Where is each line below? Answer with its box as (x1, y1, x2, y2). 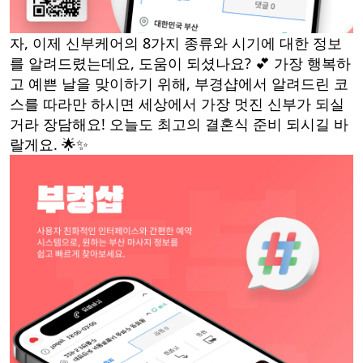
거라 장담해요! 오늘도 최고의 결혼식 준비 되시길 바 (10, 113, 348, 134)
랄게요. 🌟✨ (10, 134, 88, 154)
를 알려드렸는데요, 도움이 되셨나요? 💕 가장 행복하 (10, 53, 351, 73)
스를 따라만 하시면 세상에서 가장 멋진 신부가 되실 (10, 93, 344, 113)
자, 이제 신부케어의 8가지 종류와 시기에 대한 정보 (10, 32, 342, 53)
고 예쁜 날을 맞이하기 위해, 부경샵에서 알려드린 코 (10, 73, 348, 93)
